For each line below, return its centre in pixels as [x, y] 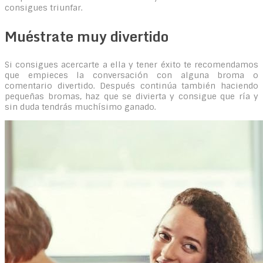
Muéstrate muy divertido [87, 36]
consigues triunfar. [44, 7]
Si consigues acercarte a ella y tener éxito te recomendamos [131, 64]
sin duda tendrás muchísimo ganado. [80, 107]
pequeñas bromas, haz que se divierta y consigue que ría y [131, 96]
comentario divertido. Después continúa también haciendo [131, 85]
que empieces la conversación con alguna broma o [131, 75]
